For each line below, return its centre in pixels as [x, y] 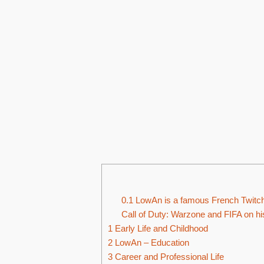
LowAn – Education [151, 243]
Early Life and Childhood [160, 229]
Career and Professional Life [168, 257]
